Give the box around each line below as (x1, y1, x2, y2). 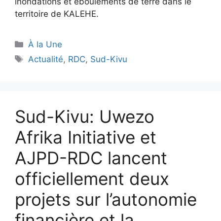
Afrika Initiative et (15, 127, 156, 147)
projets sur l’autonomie (15, 189, 197, 210)
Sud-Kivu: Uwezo (15, 106, 154, 127)
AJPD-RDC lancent (15, 147, 167, 168)
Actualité (28, 54, 64, 64)
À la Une (28, 39, 63, 49)
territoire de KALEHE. (15, 9, 99, 19)
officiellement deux (15, 168, 169, 189)
